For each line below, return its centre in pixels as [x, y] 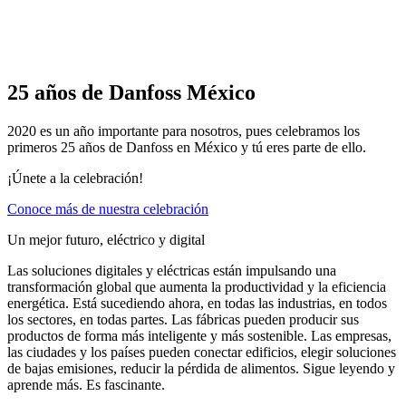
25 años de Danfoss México [131, 92]
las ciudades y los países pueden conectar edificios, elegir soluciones [202, 352]
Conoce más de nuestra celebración [108, 208]
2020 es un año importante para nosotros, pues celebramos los [184, 130]
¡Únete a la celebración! [75, 178]
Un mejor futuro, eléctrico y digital [106, 239]
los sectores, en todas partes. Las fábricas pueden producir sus [183, 319]
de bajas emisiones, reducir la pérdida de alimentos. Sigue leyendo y [201, 368]
